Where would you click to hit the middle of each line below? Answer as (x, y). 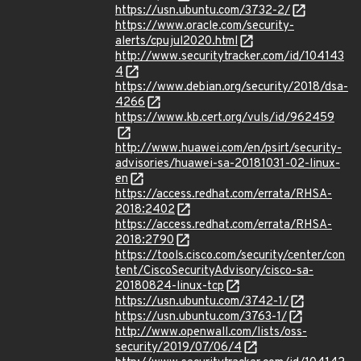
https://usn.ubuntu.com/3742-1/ (202, 302)
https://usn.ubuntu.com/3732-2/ (203, 11)
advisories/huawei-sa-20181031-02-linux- (228, 164)
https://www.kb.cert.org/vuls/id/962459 (225, 118)
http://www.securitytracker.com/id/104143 (230, 57)
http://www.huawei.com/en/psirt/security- (228, 149)
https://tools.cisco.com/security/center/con (230, 256)
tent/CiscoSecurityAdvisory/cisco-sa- (214, 271)
